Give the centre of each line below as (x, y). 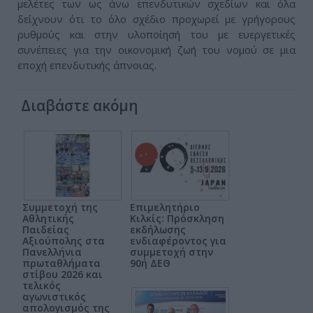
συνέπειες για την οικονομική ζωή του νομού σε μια (156, 50)
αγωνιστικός (54, 297)
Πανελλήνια (52, 252)
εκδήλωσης (158, 230)
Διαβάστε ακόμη (80, 106)
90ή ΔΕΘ (150, 263)
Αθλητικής (48, 219)
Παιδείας (46, 230)
